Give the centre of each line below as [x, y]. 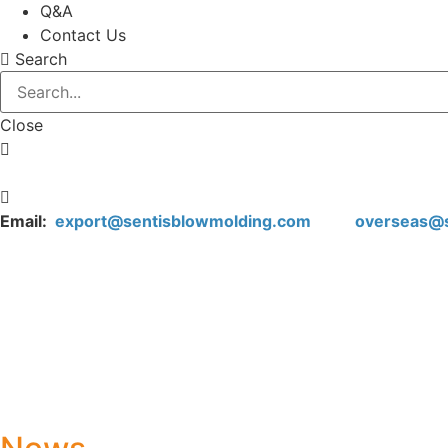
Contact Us [83, 35]
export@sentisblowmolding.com [185, 221]
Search [41, 59]
